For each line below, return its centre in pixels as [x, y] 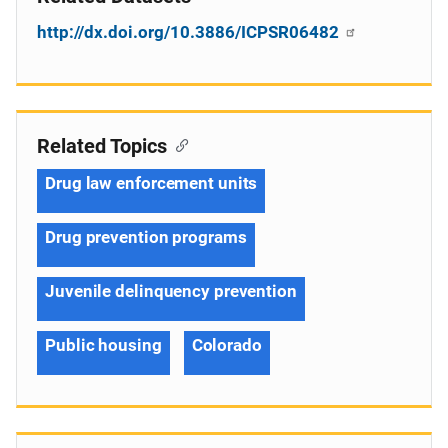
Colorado [226, 345]
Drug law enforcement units [151, 183]
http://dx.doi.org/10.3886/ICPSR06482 [190, 32]
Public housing [103, 345]
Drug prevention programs [146, 237]
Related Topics [102, 146]
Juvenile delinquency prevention [171, 291]
